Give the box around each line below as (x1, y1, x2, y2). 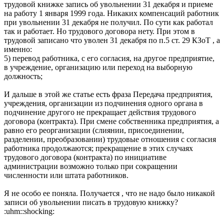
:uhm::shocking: (4, 206, 54, 215)
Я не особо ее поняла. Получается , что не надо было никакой (4, 188, 215, 197)
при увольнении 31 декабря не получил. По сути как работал (4, 17, 213, 26)
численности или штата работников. (4, 170, 128, 179)
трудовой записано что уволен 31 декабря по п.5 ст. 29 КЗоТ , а (4, 35, 220, 44)
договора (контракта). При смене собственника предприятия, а (4, 116, 219, 125)
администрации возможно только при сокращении (4, 161, 177, 170)
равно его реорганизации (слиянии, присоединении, (4, 125, 184, 134)
